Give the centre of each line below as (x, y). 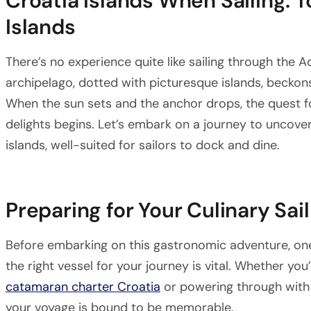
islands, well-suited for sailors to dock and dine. (143, 145)
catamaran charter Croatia (83, 287)
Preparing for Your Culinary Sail (158, 210)
